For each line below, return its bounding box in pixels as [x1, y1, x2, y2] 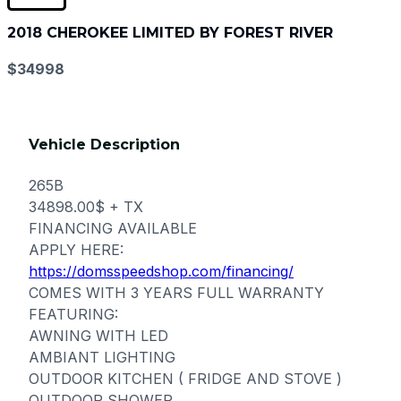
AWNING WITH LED [29, 327, 168, 346]
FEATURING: [29, 305, 118, 324]
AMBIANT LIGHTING [29, 348, 175, 367]
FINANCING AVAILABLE [29, 219, 197, 238]
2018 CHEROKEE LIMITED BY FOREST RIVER [7, 23, 333, 41]
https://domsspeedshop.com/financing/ [29, 262, 294, 281]
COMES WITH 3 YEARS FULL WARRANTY [29, 284, 324, 303]
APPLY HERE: [29, 241, 124, 260]
